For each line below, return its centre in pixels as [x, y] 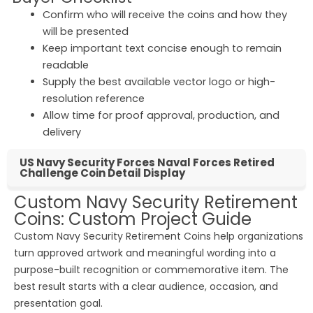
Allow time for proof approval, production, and [161, 116]
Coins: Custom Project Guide [133, 219]
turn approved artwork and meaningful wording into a [145, 253]
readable [65, 65]
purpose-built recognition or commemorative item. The [151, 270]
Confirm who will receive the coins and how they [165, 15]
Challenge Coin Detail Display [102, 173]
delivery [61, 132]
